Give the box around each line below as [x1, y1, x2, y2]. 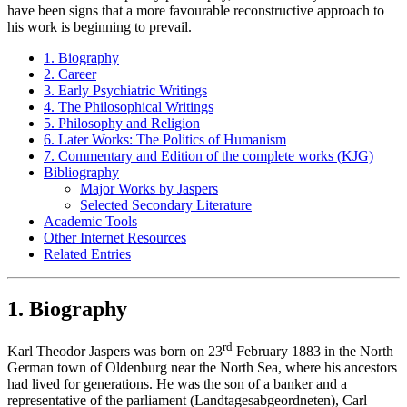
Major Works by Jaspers [80, 180, 218, 196]
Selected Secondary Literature [80, 196, 252, 213]
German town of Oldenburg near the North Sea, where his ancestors [7, 360, 397, 376]
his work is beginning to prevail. [7, 18, 192, 35]
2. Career [44, 65, 96, 82]
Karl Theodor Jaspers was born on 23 [7, 343, 223, 360]
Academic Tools [44, 213, 137, 229]
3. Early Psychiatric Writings [44, 82, 207, 98]
